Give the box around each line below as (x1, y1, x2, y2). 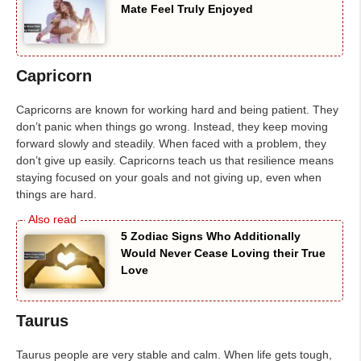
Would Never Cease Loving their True (121, 247, 326, 260)
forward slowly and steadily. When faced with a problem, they (16, 137, 326, 151)
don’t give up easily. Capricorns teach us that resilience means (16, 154, 334, 168)
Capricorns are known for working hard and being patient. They (16, 103, 338, 117)
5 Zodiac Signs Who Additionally (121, 230, 301, 243)
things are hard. (16, 188, 97, 201)
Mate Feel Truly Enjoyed (121, 2, 253, 15)
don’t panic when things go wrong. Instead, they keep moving (16, 120, 328, 134)
